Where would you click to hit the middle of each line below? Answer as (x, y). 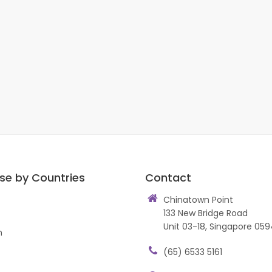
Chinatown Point (198, 200)
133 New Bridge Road (206, 213)
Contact (168, 178)
